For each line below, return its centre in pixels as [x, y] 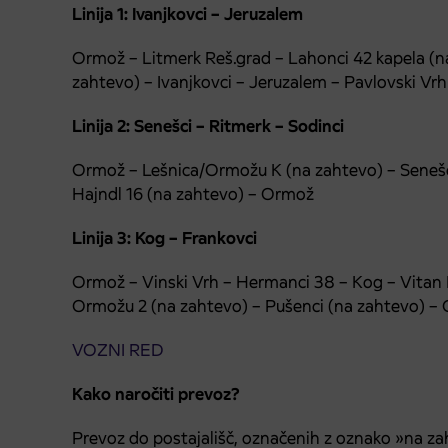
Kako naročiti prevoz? [155, 393]
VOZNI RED [117, 349]
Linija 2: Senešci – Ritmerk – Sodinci [208, 125]
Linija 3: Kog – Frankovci [164, 237]
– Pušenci [288, 305]
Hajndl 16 [109, 193]
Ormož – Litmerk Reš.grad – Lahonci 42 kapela [250, 57]
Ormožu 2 [111, 305]
